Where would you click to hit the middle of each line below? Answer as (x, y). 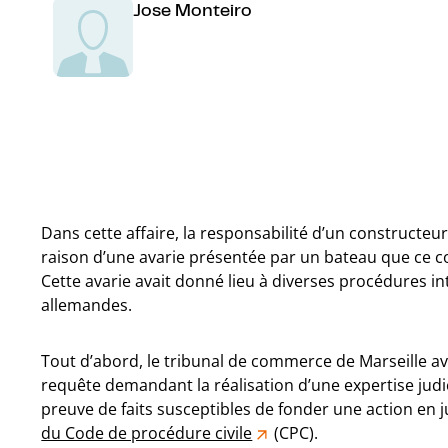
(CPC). (294, 433)
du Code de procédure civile (147, 433)
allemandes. (87, 305)
